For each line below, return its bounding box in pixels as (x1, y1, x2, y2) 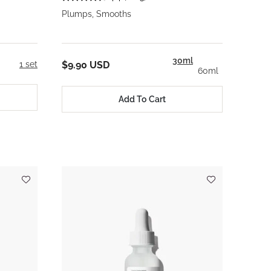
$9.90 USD (62, 59, 109, 71)
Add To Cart (119, 94, 166, 104)
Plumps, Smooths (62, 9, 131, 19)
